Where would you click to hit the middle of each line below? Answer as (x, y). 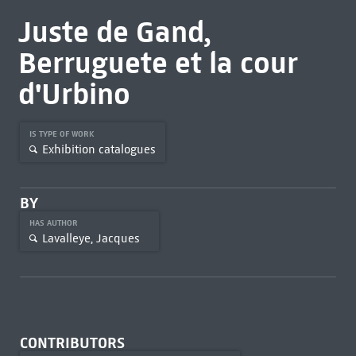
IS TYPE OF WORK (63, 134)
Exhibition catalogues (99, 149)
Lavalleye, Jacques (91, 238)
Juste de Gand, (114, 32)
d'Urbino (74, 94)
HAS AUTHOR (54, 223)
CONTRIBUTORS (72, 343)
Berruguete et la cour (158, 63)
